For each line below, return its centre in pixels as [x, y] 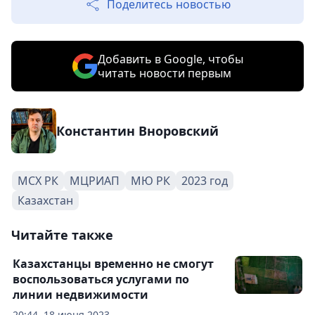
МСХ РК [38, 181]
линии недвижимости [81, 295]
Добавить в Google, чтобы [170, 59]
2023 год [205, 181]
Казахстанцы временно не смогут [113, 264]
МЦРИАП [95, 181]
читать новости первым [164, 73]
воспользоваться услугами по [101, 279]
